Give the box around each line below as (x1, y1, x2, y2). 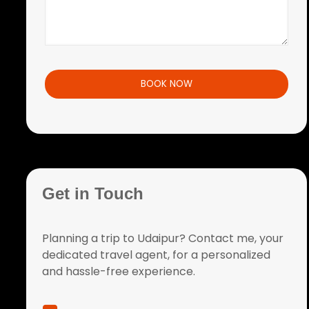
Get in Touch (42, 184, 144, 203)
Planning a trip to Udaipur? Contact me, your (42, 230, 284, 246)
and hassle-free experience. (42, 263, 196, 279)
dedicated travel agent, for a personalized (42, 247, 271, 263)
